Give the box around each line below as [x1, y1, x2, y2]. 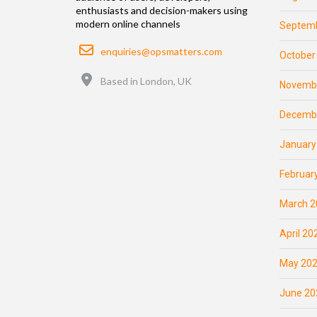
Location [93, 68, 131, 81]
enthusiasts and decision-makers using [76, 4, 248, 16]
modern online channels [76, 17, 180, 30]
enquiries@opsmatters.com [100, 45, 222, 57]
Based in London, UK [100, 74, 192, 87]
